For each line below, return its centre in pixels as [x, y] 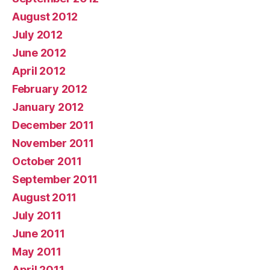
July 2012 [37, 34]
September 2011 [55, 179]
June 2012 [39, 52]
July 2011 [37, 215]
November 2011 [53, 143]
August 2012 [45, 16]
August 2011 [45, 197]
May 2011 [37, 251]
